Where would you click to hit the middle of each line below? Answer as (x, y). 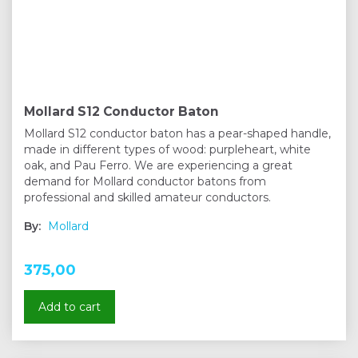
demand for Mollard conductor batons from (145, 182)
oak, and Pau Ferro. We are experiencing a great (158, 166)
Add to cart (70, 307)
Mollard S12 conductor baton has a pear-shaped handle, (177, 134)
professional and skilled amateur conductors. (147, 198)
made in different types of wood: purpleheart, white (167, 150)
